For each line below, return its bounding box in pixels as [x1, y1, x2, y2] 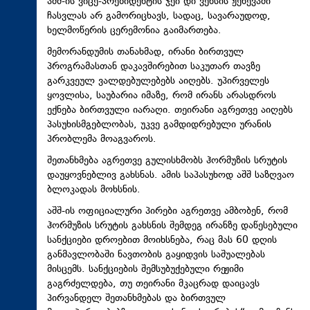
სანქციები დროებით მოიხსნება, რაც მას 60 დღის [47, 233, 277, 248]
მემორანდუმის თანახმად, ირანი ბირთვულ [47, 45, 244, 60]
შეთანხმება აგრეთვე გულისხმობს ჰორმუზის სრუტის [47, 154, 287, 168]
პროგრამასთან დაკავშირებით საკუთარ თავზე [47, 60, 260, 74]
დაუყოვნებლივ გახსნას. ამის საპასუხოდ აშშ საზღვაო [47, 168, 294, 183]
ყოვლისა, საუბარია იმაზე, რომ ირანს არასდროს [47, 89, 276, 103]
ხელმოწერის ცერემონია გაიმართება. [47, 24, 221, 38]
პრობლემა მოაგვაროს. [47, 132, 156, 147]
